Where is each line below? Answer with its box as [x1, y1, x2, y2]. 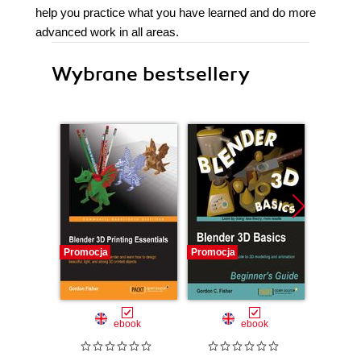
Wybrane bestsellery [52, 62, 250, 86]
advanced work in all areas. [35, 25, 179, 39]
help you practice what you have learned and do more [35, 6, 316, 19]
